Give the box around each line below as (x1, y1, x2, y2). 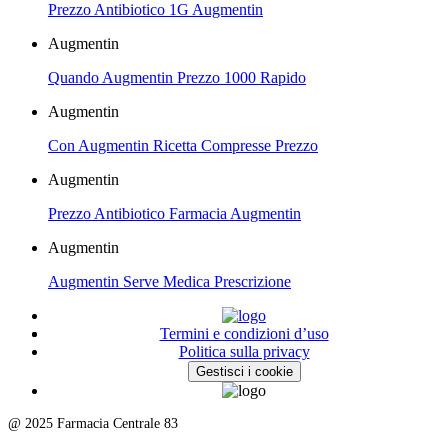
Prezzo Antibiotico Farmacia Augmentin (48, 204, 301, 222)
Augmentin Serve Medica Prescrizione (48, 272, 291, 290)
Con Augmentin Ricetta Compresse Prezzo (48, 136, 318, 154)
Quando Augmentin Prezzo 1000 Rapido (48, 68, 306, 86)
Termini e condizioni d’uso (159, 324, 329, 342)
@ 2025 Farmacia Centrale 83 (8, 415, 178, 431)
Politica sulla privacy (178, 342, 310, 360)
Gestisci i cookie (195, 363, 293, 379)
